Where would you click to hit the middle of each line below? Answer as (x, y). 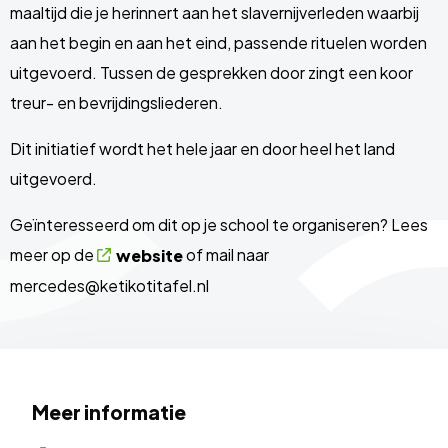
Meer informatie (109, 412)
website (149, 255)
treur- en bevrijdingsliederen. (116, 102)
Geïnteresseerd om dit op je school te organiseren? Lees (219, 224)
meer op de (53, 254)
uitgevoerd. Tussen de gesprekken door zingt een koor (211, 72)
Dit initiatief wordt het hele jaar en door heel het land (202, 148)
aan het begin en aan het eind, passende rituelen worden (218, 42)
